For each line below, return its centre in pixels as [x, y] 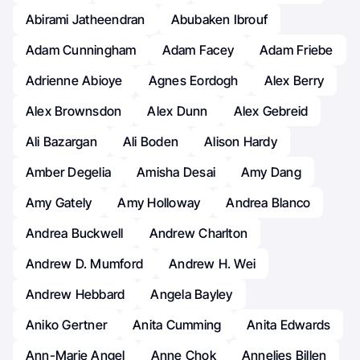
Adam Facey [198, 50]
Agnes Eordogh [193, 81]
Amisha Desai [176, 172]
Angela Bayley [192, 295]
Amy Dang [271, 172]
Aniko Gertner [67, 325]
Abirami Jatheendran [86, 20]
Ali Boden [151, 142]
